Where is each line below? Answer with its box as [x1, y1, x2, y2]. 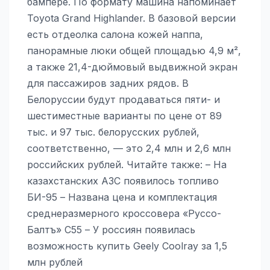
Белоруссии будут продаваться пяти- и [27, 93, 220, 105]
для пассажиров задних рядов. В [27, 77, 189, 89]
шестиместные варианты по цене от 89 [27, 109, 222, 122]
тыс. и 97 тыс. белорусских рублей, [27, 125, 199, 138]
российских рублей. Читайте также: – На [27, 158, 227, 171]
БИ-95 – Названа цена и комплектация [27, 190, 217, 203]
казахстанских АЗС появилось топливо [27, 174, 219, 187]
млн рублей [27, 256, 83, 268]
